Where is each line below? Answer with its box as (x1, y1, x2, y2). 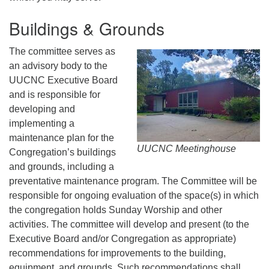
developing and (9, 103, 75, 114)
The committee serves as (9, 46, 115, 56)
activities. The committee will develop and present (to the (9, 219, 249, 229)
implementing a (9, 118, 74, 128)
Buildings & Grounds (9, 16, 165, 40)
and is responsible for (9, 89, 100, 100)
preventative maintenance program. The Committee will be (9, 175, 257, 186)
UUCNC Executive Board (9, 74, 118, 85)
